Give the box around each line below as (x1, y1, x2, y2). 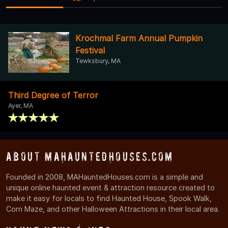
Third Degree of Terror (8, 90, 98, 100)
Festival (75, 45, 105, 55)
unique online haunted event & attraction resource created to (6, 183, 215, 192)
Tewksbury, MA (75, 56, 121, 65)
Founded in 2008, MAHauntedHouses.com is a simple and (6, 172, 203, 181)
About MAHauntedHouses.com (6, 149, 174, 163)
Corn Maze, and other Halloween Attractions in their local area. (6, 204, 219, 213)
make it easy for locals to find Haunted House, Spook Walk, (6, 193, 212, 203)
